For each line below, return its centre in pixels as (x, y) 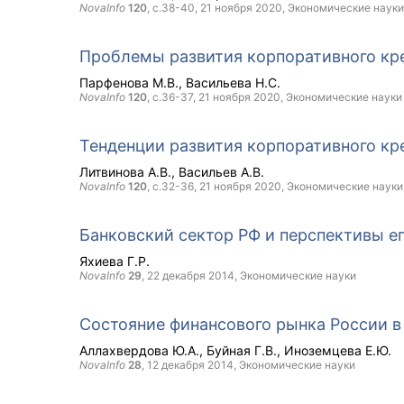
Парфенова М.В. (129, 83)
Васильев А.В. (221, 172)
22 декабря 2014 (191, 275)
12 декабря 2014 (190, 365)
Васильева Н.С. (233, 83)
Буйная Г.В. (242, 350)
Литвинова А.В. (125, 172)
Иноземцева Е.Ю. (338, 350)
